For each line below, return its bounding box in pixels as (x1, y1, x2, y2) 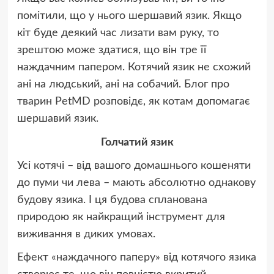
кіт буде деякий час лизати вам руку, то (17, 28, 219, 39)
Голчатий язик (100, 137, 174, 149)
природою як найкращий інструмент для (17, 212, 225, 223)
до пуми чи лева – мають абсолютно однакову (17, 177, 256, 189)
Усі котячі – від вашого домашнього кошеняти (17, 160, 251, 172)
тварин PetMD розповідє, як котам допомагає (17, 96, 250, 108)
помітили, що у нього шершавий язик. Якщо (17, 10, 242, 22)
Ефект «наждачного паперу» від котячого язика (17, 252, 256, 264)
